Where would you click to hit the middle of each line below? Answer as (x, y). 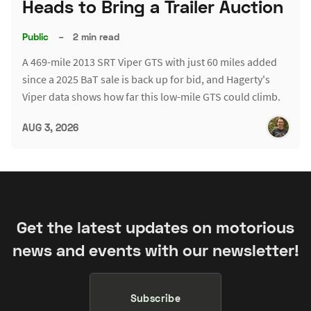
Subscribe (155, 298)
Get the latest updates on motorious (155, 227)
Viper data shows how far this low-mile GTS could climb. (151, 97)
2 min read (96, 36)
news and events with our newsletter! (155, 250)
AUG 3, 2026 (50, 127)
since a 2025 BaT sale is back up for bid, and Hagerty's (146, 79)
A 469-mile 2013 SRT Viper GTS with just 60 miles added (150, 62)
